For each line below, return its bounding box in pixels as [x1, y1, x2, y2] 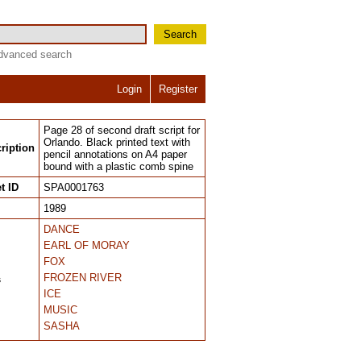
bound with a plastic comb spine [44, 160, 193, 172]
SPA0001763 [44, 181, 104, 193]
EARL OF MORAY [44, 239, 130, 251]
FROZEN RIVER [44, 272, 122, 284]
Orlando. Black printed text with [44, 136, 190, 148]
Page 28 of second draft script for [44, 124, 200, 136]
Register [159, 83, 197, 95]
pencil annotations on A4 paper [44, 148, 187, 160]
